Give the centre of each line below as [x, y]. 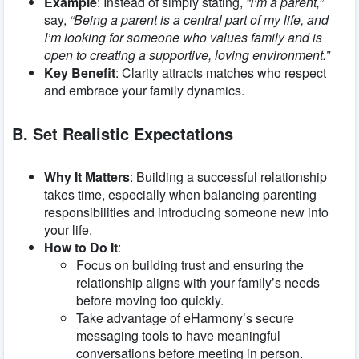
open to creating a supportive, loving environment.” [187, 55]
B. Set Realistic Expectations [123, 133]
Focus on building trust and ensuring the [190, 264]
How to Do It [81, 247]
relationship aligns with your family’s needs [198, 282]
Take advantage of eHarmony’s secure [185, 317]
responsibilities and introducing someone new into [186, 212]
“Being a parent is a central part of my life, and [199, 20]
